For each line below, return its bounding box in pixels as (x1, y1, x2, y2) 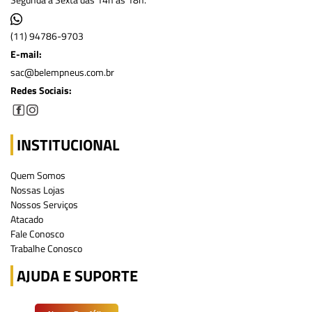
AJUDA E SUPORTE (17, 264, 138, 288)
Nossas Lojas (10, 182, 65, 197)
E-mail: (10, 47, 42, 61)
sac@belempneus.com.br (10, 65, 114, 79)
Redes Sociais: (10, 83, 72, 97)
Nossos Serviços (10, 197, 78, 212)
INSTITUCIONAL (17, 133, 119, 157)
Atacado (10, 212, 43, 226)
